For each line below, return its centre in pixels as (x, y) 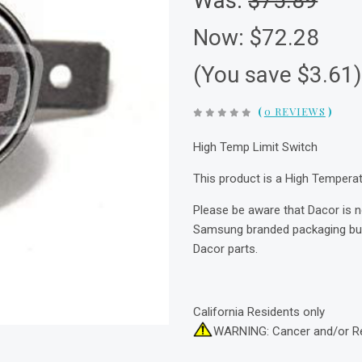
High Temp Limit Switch (256, 147)
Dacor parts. (226, 249)
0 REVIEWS (295, 111)
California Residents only (259, 312)
